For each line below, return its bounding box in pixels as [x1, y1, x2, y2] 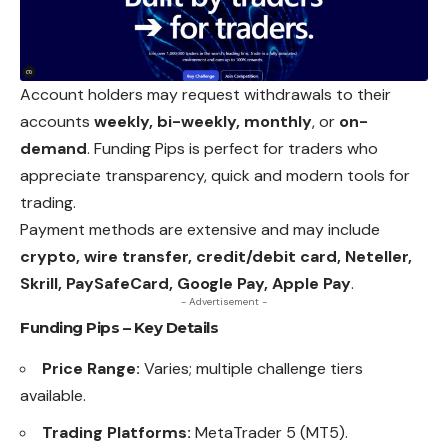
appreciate [20, 165, 105, 187]
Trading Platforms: [42, 421, 191, 443]
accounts [20, 111, 94, 133]
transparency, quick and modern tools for [105, 165, 410, 187]
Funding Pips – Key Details [20, 318, 218, 338]
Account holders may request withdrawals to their [20, 84, 391, 106]
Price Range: [42, 358, 140, 380]
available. [20, 385, 86, 407]
